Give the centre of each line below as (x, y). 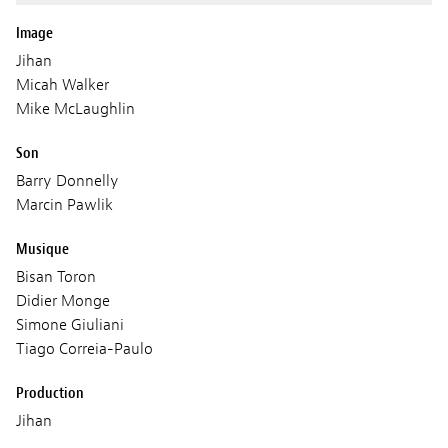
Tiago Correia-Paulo (84, 349)
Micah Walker (62, 85)
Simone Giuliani (70, 325)
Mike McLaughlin (75, 109)
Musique (42, 249)
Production (50, 393)
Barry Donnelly (67, 181)
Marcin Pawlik (64, 205)
